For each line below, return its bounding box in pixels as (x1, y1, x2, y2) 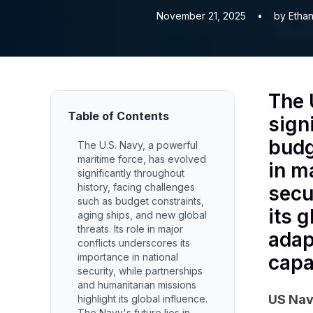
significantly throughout (78, 167, 184, 179)
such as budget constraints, (78, 195, 204, 207)
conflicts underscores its (78, 237, 190, 249)
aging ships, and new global (78, 209, 207, 221)
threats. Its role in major (78, 223, 183, 235)
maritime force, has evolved (78, 153, 206, 165)
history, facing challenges (78, 181, 195, 193)
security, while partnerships (78, 265, 203, 277)
